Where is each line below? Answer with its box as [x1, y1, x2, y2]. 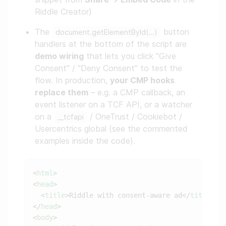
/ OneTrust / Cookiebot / [87, 111, 182, 122]
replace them [35, 87, 88, 98]
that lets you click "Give [84, 51, 176, 62]
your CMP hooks [110, 75, 175, 86]
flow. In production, [35, 75, 110, 86]
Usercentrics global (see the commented [35, 124, 188, 134]
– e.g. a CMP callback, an [88, 87, 185, 98]
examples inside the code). [35, 136, 135, 146]
